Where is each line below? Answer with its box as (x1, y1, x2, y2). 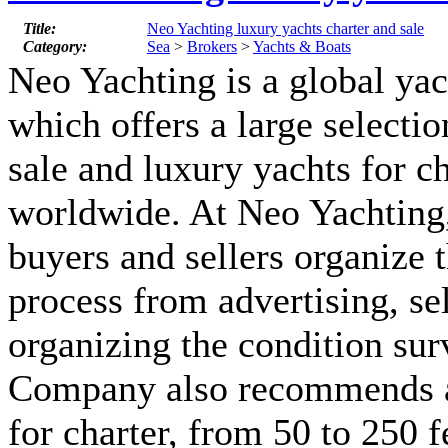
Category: (23, 38, 87, 56)
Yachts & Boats (253, 38, 351, 56)
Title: (23, 20, 56, 38)
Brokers (187, 38, 237, 56)
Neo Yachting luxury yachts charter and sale (147, 20, 424, 38)
